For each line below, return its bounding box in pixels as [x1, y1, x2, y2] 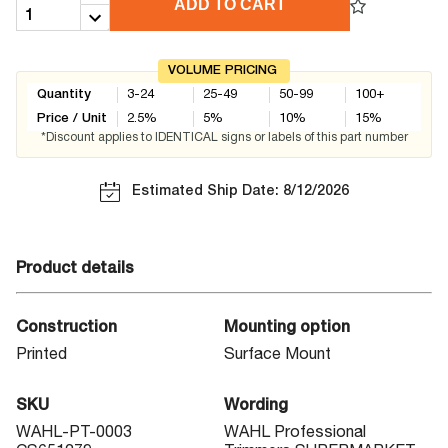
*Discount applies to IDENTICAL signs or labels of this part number [40, 132, 408, 143]
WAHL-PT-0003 [16, 426, 132, 442]
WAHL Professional [224, 426, 366, 442]
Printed [16, 348, 67, 364]
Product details [16, 262, 134, 278]
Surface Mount [224, 348, 331, 364]
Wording [224, 399, 288, 415]
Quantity [37, 89, 91, 100]
